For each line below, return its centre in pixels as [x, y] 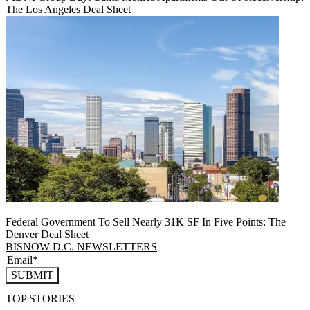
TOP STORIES [40, 299]
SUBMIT [32, 275]
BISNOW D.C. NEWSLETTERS [81, 246]
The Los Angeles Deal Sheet [68, 9]
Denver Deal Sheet [47, 234]
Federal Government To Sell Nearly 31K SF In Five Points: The [146, 221]
